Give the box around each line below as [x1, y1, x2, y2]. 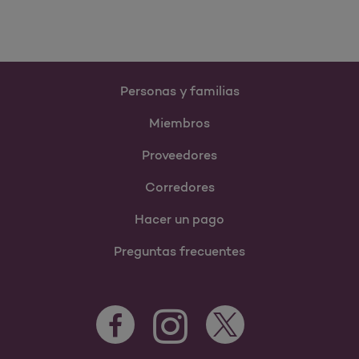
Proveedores [142, 147, 217, 163]
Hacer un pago [135, 211, 224, 228]
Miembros [149, 115, 210, 131]
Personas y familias [119, 83, 240, 99]
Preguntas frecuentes [114, 243, 245, 260]
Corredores [144, 179, 215, 196]
